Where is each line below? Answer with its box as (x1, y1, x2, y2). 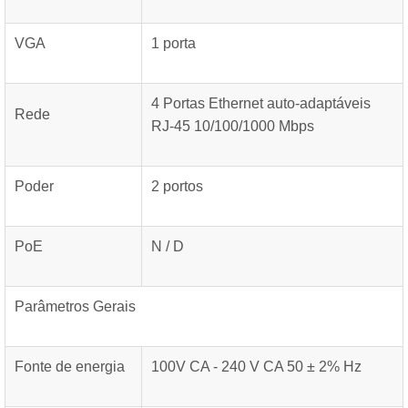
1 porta (151, 36, 196, 51)
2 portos (151, 178, 203, 194)
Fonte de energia (15, 359, 125, 374)
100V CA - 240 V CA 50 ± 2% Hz (151, 359, 362, 374)
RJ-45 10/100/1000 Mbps (151, 118, 314, 134)
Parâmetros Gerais (15, 299, 136, 314)
